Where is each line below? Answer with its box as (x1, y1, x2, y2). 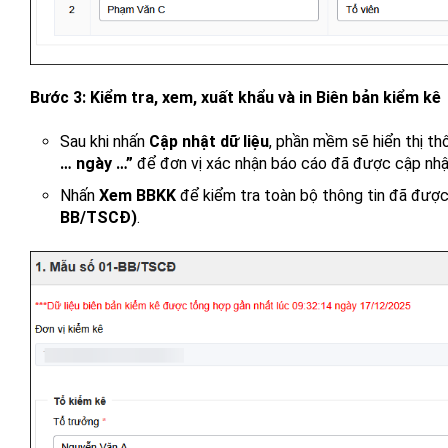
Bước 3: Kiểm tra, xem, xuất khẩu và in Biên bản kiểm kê (30, 87, 441, 107)
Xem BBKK (99, 185, 176, 205)
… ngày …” (60, 153, 133, 173)
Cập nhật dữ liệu (149, 131, 269, 151)
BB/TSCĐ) (60, 207, 137, 227)
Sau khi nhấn (60, 131, 149, 151)
